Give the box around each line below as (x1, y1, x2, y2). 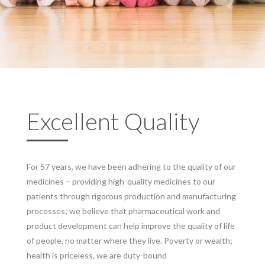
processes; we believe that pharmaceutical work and (27, 206, 220, 216)
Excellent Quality (27, 107, 199, 135)
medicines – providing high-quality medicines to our (27, 176, 215, 186)
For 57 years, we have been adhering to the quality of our (27, 161, 236, 172)
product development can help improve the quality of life (27, 221, 235, 231)
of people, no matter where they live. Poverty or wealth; (27, 235, 232, 245)
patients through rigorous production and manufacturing (27, 191, 236, 201)
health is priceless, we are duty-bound (27, 250, 167, 260)
